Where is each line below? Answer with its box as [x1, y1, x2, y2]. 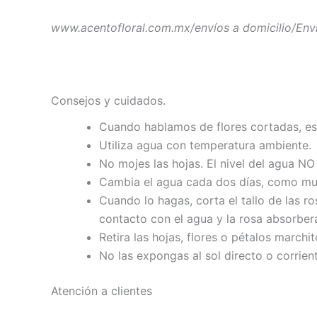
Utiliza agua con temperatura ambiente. [99, 137, 311, 152]
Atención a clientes [51, 283, 152, 298]
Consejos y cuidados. [51, 93, 166, 108]
